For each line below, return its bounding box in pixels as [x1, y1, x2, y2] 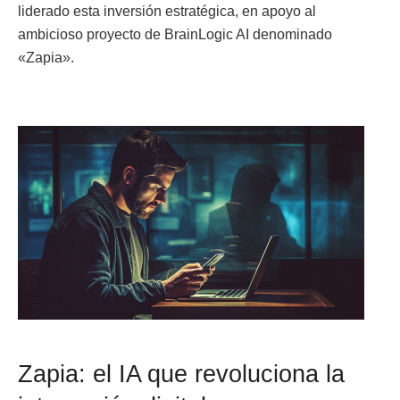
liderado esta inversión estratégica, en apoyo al [18, 3, 316, 19]
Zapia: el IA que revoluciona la [18, 359, 345, 387]
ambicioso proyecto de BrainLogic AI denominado [18, 26, 332, 42]
